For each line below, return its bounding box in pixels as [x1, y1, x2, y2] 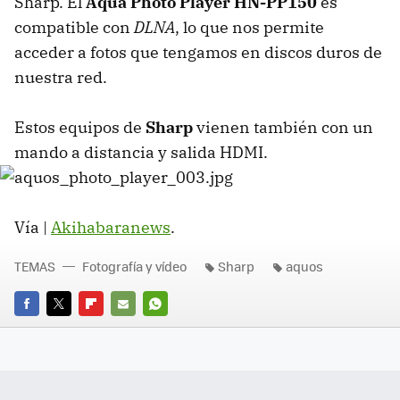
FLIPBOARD [79, 320, 143, 337]
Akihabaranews [51, 216, 171, 237]
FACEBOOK [14, 320, 74, 337]
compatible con [14, 16, 134, 37]
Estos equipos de [14, 116, 146, 137]
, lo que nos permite [175, 16, 324, 37]
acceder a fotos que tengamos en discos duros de [14, 41, 382, 62]
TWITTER [46, 320, 96, 337]
